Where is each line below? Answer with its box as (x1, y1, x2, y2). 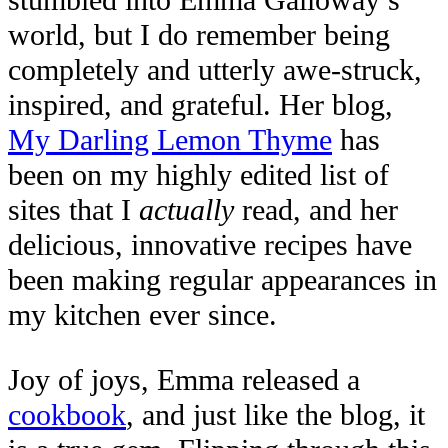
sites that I (8, 193, 139, 228)
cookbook (8, 398, 126, 433)
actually (139, 193, 234, 228)
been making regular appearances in (8, 263, 437, 298)
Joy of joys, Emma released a (8, 363, 360, 398)
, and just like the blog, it (126, 398, 425, 433)
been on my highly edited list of (8, 158, 389, 193)
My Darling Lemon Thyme (8, 123, 332, 158)
